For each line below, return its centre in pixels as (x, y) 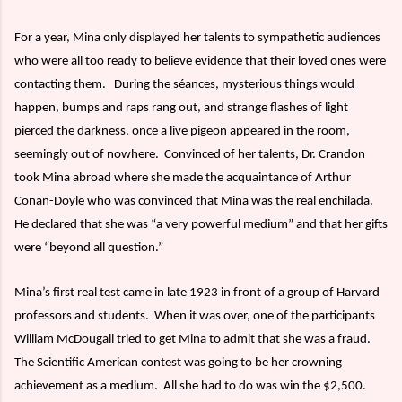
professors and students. (82, 317)
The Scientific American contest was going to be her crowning (178, 363)
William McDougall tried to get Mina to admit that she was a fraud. (192, 340)
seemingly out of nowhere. (88, 155)
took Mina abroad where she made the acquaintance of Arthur (183, 179)
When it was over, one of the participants (265, 317)
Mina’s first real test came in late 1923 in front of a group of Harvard (197, 293)
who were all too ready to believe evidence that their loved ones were (200, 62)
